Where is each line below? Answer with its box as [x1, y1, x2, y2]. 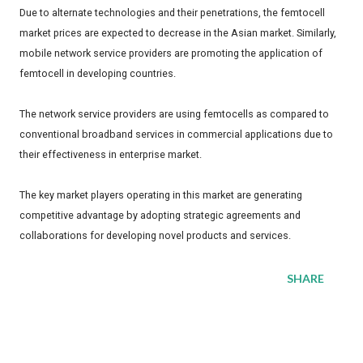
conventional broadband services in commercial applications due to [19, 128, 333, 141]
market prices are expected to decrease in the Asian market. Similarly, [19, 27, 336, 40]
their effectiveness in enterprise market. [19, 148, 202, 161]
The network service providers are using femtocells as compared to [19, 108, 329, 121]
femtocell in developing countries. [19, 67, 176, 80]
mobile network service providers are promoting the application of [19, 47, 322, 60]
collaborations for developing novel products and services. [19, 229, 291, 242]
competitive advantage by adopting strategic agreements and [19, 209, 301, 222]
